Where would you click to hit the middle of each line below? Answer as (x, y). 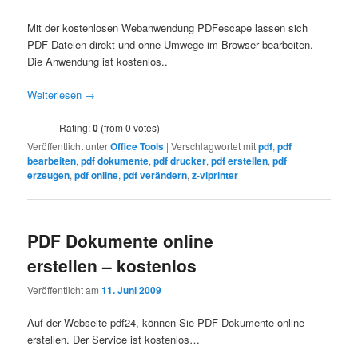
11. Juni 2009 (132, 290)
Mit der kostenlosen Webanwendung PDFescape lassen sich (168, 27)
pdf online (97, 175)
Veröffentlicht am (65, 290)
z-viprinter (215, 175)
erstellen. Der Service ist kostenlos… (114, 340)
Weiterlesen (56, 94)
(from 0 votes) (129, 127)
